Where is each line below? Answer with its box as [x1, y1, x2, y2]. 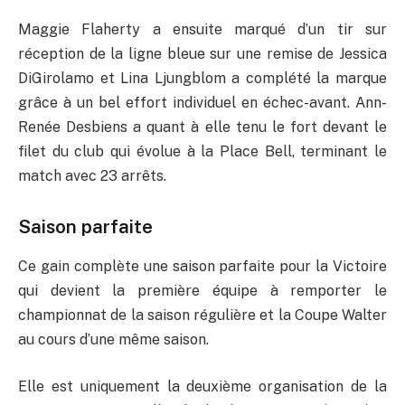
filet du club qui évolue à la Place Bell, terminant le [18, 143, 387, 161]
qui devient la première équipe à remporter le [18, 282, 387, 300]
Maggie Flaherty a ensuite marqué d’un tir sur [18, 21, 387, 39]
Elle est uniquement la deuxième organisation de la [18, 378, 387, 396]
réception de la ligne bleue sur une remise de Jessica [18, 45, 387, 63]
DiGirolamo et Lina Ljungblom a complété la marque [18, 70, 387, 88]
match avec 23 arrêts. [18, 167, 166, 185]
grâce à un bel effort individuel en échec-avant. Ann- [18, 94, 387, 112]
